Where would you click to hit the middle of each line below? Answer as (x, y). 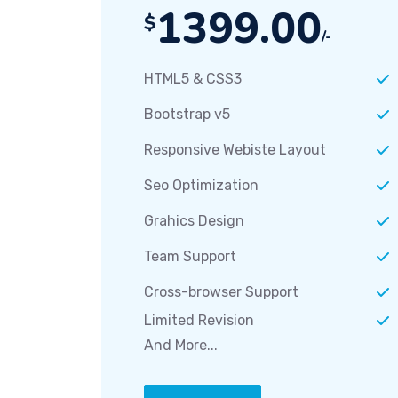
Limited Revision (199, 321)
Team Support (190, 257)
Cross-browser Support (221, 292)
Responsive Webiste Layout (235, 150)
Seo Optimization (201, 186)
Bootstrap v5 (187, 115)
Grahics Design (194, 221)
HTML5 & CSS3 (193, 79)
